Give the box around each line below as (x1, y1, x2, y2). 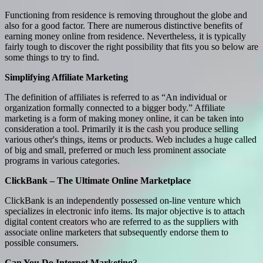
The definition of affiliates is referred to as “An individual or (5, 92, 227, 102)
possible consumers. (5, 237, 79, 248)
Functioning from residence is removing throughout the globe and (5, 9, 247, 20)
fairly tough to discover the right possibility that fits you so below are (5, 41, 258, 52)
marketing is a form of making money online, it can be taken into (5, 113, 244, 123)
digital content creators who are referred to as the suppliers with (5, 216, 238, 227)
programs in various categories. (5, 155, 120, 166)
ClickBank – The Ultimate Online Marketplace (5, 175, 191, 186)
